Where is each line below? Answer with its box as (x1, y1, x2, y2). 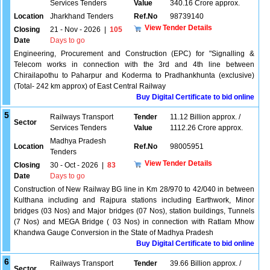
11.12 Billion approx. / (170, 113, 240, 121)
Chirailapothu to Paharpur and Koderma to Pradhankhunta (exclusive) (14, 71, 254, 80)
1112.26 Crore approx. (170, 124, 243, 132)
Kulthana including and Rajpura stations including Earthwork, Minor (14, 196, 254, 204)
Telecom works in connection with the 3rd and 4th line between (14, 60, 254, 69)
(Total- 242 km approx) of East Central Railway (14, 82, 166, 90)
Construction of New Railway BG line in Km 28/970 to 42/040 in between (14, 185, 254, 193)
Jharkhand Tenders (50, 12, 113, 20)
